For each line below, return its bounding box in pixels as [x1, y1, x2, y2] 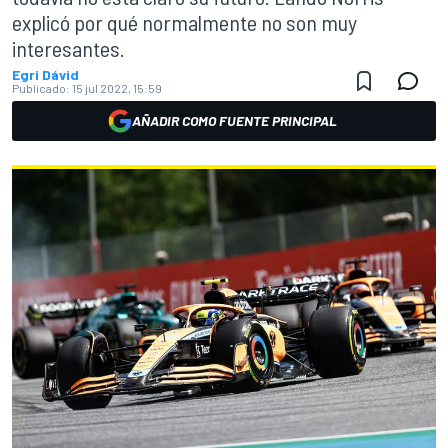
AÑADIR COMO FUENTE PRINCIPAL [131, 112, 337, 129]
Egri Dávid [12, 66, 79, 83]
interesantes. [12, 35, 125, 61]
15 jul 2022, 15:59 [72, 81, 162, 95]
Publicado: [12, 81, 70, 95]
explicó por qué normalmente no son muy [12, 9, 357, 35]
